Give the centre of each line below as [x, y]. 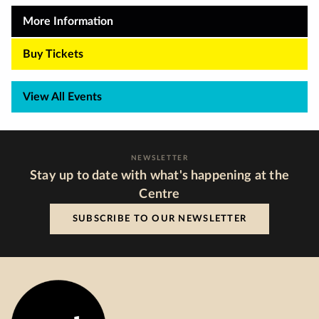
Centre [159, 194]
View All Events [62, 97]
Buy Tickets [53, 54]
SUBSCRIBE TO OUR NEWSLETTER [159, 219]
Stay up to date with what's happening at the [159, 176]
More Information [68, 22]
